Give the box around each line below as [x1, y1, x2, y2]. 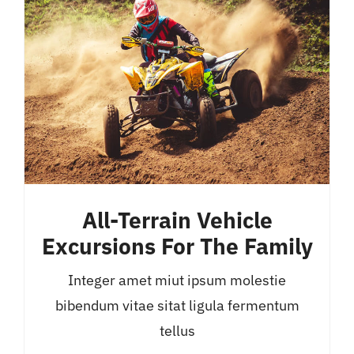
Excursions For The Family [41, 232, 313, 262]
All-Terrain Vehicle [81, 206, 273, 235]
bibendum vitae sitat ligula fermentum [55, 296, 299, 315]
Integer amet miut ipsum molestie [68, 271, 286, 290]
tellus [159, 322, 195, 341]
